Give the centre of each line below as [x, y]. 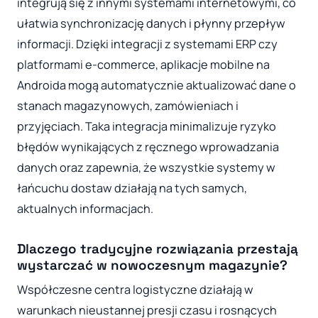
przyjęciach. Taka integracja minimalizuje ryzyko [147, 127]
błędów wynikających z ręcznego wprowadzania [148, 147]
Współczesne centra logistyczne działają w [135, 290]
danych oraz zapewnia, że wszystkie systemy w [146, 168]
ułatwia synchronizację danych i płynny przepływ [151, 24]
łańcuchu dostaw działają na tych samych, [132, 188]
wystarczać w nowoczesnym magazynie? [152, 265]
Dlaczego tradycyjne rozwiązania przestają [158, 249]
